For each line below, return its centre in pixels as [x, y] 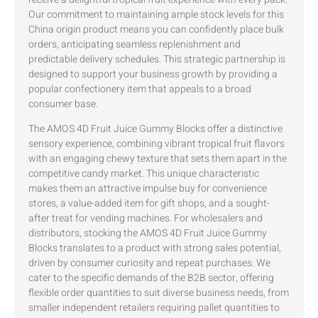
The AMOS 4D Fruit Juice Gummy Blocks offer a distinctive [155, 128]
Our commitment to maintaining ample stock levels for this [156, 14]
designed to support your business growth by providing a [153, 74]
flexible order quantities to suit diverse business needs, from [159, 292]
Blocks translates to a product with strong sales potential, [155, 248]
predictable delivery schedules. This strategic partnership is [157, 59]
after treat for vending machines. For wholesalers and [146, 218]
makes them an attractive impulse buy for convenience [148, 188]
